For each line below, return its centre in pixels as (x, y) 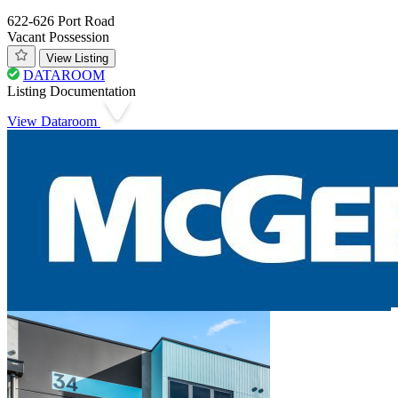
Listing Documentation (72, 91)
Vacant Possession (58, 36)
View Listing (77, 58)
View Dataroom (54, 121)
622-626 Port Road (61, 20)
